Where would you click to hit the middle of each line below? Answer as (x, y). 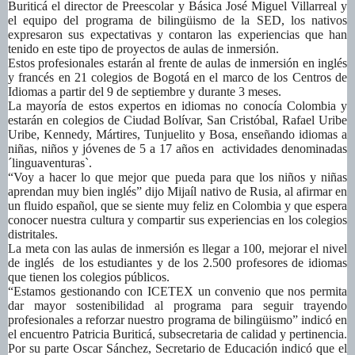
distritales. (33, 235)
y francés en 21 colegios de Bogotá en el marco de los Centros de (177, 78)
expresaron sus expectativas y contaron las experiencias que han (177, 35)
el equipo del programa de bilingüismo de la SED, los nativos (177, 21)
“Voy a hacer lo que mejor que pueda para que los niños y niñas (177, 177)
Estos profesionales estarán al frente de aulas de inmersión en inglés (177, 63)
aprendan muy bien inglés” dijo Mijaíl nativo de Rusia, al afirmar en (177, 192)
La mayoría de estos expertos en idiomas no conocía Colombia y (177, 106)
